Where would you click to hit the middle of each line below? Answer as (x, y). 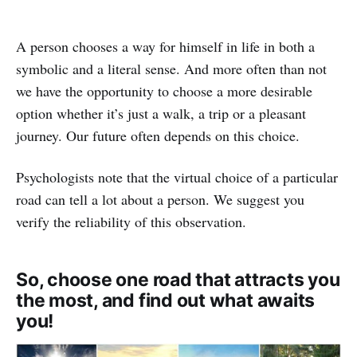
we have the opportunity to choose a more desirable (164, 90)
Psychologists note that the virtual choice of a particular (177, 177)
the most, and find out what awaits (166, 300)
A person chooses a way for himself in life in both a (165, 46)
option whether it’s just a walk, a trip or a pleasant (161, 113)
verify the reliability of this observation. (131, 221)
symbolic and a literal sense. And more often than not (171, 68)
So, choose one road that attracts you (178, 279)
